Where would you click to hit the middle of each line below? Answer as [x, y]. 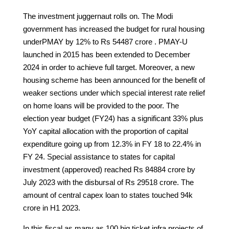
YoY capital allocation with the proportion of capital [105, 131]
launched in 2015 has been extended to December [106, 54]
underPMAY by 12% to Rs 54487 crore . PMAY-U [105, 41]
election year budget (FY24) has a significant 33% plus [113, 118]
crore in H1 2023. [51, 208]
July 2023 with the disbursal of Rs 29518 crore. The [108, 182]
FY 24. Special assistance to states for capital [99, 156]
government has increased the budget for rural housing [113, 29]
